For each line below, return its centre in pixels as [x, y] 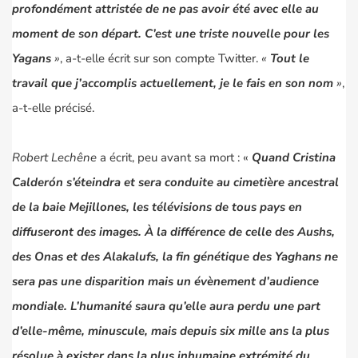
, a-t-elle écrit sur [106, 59]
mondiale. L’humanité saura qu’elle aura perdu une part [166, 306]
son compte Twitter [204, 59]
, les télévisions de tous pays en [214, 207]
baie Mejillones [84, 207]
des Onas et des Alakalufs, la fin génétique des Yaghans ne [175, 257]
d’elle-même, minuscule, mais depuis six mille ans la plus [171, 331]
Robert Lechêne [54, 158]
